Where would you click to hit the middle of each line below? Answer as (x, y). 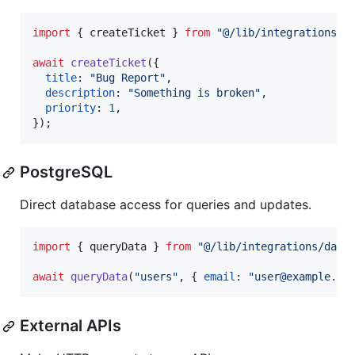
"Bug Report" (128, 78)
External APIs (71, 326)
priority (71, 108)
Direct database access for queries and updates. (166, 205)
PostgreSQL (66, 172)
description (80, 93)
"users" (156, 277)
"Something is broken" (194, 93)
